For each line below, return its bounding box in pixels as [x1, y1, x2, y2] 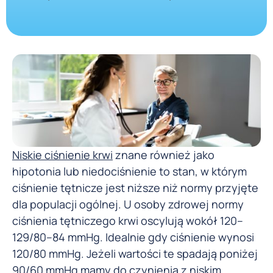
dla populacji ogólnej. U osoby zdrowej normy [12, 197, 244, 212]
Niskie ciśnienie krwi [12, 147, 113, 163]
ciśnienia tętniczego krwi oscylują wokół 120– [12, 213, 243, 229]
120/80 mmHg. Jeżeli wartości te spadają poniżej [12, 246, 258, 261]
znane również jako [113, 147, 214, 163]
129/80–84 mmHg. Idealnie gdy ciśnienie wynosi [12, 230, 254, 245]
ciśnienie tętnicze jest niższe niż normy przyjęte [12, 180, 258, 196]
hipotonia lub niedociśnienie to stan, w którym [12, 164, 247, 179]
